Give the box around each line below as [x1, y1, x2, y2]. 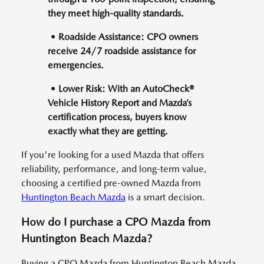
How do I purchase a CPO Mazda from [21, 215, 210, 229]
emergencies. [48, 60, 104, 71]
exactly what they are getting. [48, 126, 168, 137]
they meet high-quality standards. [48, 8, 184, 19]
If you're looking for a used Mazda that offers [21, 149, 204, 161]
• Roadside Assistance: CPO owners [48, 31, 198, 43]
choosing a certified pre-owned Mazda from [21, 177, 201, 189]
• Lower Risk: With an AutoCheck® [48, 83, 194, 95]
